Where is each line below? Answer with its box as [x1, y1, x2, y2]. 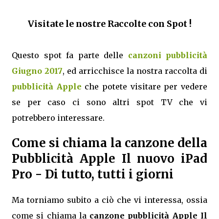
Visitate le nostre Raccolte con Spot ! [27, 18, 192, 29]
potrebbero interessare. [12, 113, 105, 123]
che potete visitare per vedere [81, 82, 208, 91]
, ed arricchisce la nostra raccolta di [63, 66, 207, 76]
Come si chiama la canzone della [12, 135, 207, 151]
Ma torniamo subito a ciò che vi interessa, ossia [12, 195, 207, 205]
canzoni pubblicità [128, 50, 207, 60]
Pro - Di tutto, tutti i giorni [12, 166, 174, 182]
